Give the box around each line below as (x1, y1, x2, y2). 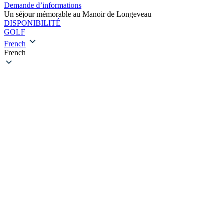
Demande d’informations (4, 1, 81, 9)
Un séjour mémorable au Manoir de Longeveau (4, 10, 151, 18)
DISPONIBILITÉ (4, 19, 61, 27)
